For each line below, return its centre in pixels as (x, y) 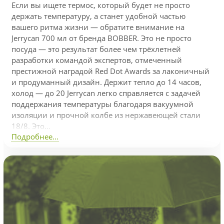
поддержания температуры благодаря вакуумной (102, 104)
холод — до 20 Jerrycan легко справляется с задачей (106, 93)
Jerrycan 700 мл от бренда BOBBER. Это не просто (101, 38)
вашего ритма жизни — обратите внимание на (98, 27)
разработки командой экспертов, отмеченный (97, 60)
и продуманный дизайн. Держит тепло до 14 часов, (106, 82)
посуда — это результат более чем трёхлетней (96, 49)
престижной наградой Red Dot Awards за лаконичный (110, 71)
